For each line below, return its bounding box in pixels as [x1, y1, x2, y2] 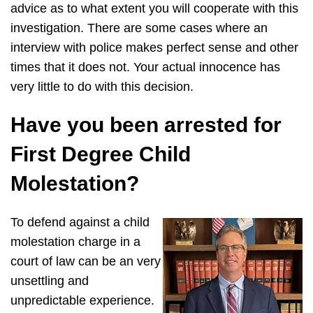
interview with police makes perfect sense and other [10, 41, 298, 55]
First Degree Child [10, 143, 191, 166]
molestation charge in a [10, 235, 140, 249]
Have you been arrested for [10, 113, 282, 137]
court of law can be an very [10, 254, 161, 269]
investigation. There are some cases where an [10, 21, 268, 36]
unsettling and [10, 274, 89, 289]
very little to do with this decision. [10, 80, 194, 94]
